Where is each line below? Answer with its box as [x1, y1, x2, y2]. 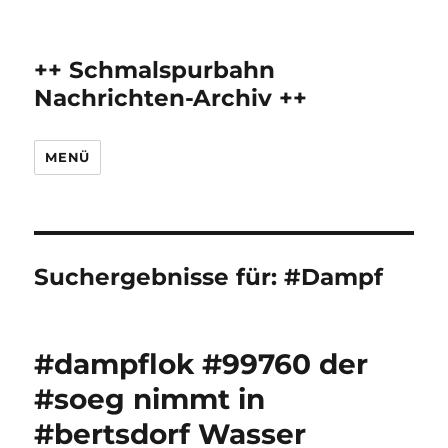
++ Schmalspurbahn [34, 56, 276, 84]
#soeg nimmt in [34, 382, 266, 416]
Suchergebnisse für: [34, 263, 285, 291]
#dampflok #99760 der [34, 347, 369, 381]
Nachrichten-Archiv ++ [34, 84, 308, 112]
